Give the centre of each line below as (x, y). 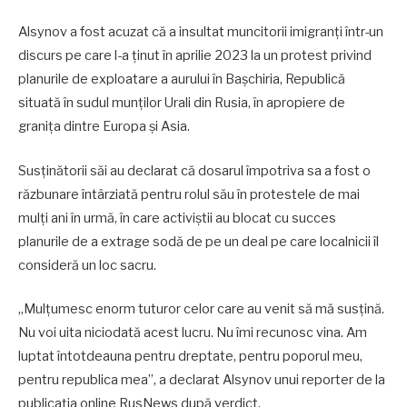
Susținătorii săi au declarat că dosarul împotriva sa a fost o (194, 170)
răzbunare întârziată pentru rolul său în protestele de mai (189, 194)
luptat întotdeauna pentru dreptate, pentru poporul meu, (190, 356)
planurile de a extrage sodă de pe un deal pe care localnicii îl (199, 241)
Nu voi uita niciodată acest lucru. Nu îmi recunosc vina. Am (193, 332)
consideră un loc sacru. (87, 265)
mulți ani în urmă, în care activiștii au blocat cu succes (177, 218)
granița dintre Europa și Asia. (104, 127)
